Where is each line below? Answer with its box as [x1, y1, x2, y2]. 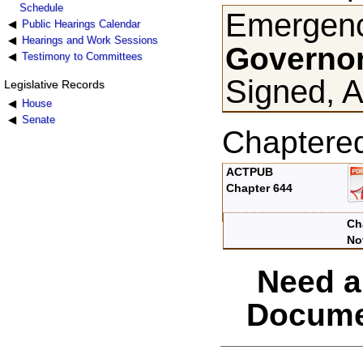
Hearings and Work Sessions [21, 33, 158, 46]
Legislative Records [3, 77, 105, 91]
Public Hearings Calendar [21, 17, 140, 30]
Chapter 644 [226, 181, 293, 195]
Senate [21, 113, 55, 126]
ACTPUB [226, 165, 274, 179]
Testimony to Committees [21, 49, 143, 62]
